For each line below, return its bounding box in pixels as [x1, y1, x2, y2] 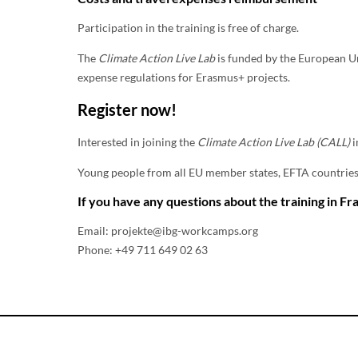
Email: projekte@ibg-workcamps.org [78, 223, 258, 237]
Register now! [78, 100, 177, 120]
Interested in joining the [78, 134, 197, 149]
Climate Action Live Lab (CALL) [197, 134, 350, 149]
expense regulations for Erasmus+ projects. [78, 70, 290, 84]
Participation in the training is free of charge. [78, 20, 299, 34]
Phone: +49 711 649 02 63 [78, 242, 210, 257]
